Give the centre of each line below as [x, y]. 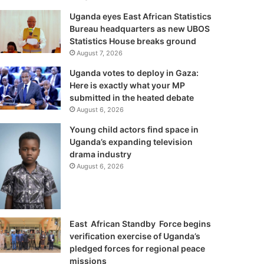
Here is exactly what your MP [127, 85]
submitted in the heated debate [131, 98]
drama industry [100, 154]
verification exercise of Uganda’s [135, 236]
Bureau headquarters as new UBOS [139, 29]
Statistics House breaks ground [133, 41]
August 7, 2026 [99, 53]
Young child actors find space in [134, 129]
